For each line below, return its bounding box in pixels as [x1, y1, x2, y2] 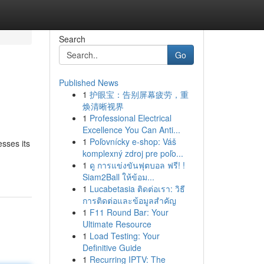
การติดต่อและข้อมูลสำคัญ [82, 194, 176, 206]
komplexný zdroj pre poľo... [82, 147, 183, 159]
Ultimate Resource [82, 218, 151, 230]
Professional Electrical [89, 112, 171, 124]
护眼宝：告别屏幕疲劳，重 [89, 88, 189, 100]
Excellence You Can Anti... [82, 124, 180, 136]
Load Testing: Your [89, 230, 160, 242]
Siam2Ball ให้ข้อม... [82, 171, 154, 183]
